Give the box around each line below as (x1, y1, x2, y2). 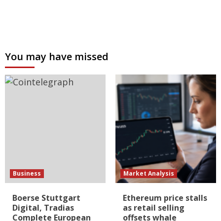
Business (13, 169, 41, 178)
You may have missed (5, 50, 109, 64)
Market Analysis (123, 169, 174, 178)
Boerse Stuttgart (12, 192, 80, 204)
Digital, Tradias (12, 202, 74, 214)
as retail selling (123, 202, 184, 214)
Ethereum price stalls (123, 192, 207, 204)
